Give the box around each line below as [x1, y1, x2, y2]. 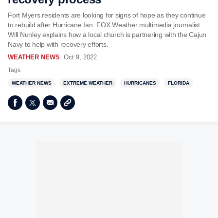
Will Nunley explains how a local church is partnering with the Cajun [8, 31, 206, 38]
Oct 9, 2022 [64, 54, 97, 61]
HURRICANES [124, 80, 156, 86]
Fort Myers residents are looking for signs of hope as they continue [8, 11, 206, 19]
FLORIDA [168, 80, 189, 86]
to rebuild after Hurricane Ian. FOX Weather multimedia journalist [8, 21, 200, 29]
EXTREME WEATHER [63, 80, 112, 86]
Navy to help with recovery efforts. [8, 40, 109, 48]
